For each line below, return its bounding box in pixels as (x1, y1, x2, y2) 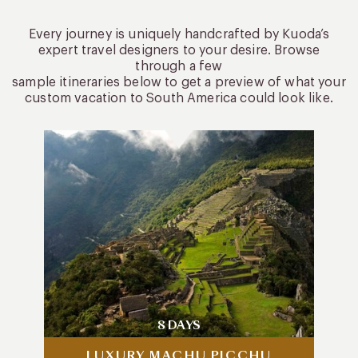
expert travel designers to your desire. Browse (38, 44, 320, 58)
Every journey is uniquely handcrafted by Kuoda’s (28, 28, 330, 42)
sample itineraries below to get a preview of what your (12, 76, 346, 89)
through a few (135, 60, 223, 74)
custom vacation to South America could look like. (25, 92, 333, 105)
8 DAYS (157, 316, 201, 333)
